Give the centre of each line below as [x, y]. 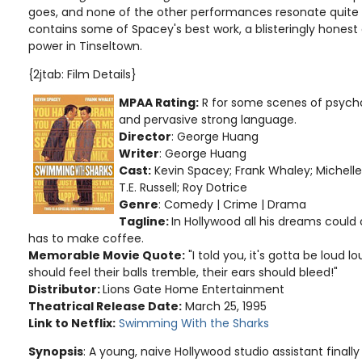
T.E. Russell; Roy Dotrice [183, 187]
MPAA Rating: [159, 103]
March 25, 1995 [224, 306]
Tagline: [145, 221]
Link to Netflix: [72, 323]
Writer [139, 154]
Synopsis [56, 351]
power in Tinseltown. [85, 46]
